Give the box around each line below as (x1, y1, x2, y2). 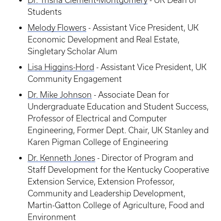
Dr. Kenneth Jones (28, 153, 95, 162)
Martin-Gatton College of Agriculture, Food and (28, 201, 204, 210)
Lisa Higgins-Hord (28, 63, 94, 72)
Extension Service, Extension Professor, (28, 177, 175, 186)
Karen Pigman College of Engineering (28, 138, 168, 147)
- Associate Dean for (92, 90, 169, 99)
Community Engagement (28, 74, 122, 83)
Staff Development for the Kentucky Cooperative (28, 165, 209, 174)
